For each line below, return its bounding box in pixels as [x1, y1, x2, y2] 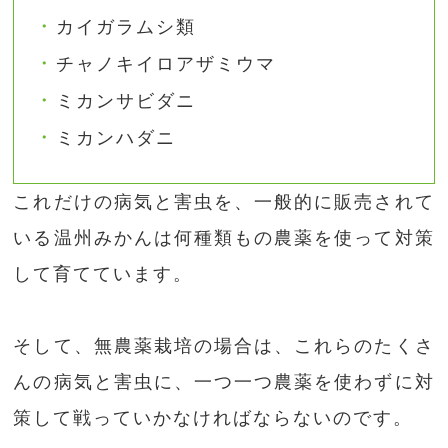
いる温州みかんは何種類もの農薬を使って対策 [13, 228, 435, 249]
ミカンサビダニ [56, 91, 197, 112]
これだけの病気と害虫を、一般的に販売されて [13, 192, 435, 213]
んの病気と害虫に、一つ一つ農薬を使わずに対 [13, 372, 435, 393]
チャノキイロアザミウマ [56, 54, 277, 75]
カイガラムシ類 [56, 17, 197, 38]
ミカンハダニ [56, 128, 177, 149]
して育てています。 [13, 264, 194, 285]
